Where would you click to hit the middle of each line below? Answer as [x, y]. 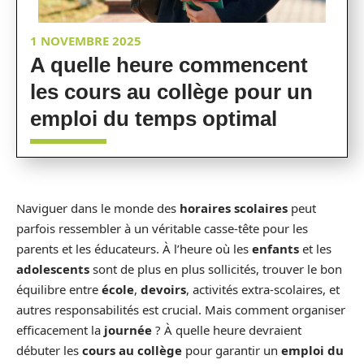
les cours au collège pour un [171, 92]
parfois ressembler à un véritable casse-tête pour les [162, 228]
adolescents [53, 269]
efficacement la [60, 330]
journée [128, 330]
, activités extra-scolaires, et [263, 289]
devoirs [163, 289]
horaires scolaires [234, 208]
